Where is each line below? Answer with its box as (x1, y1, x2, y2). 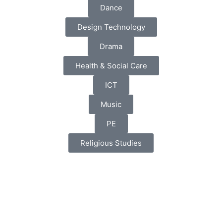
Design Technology (77, 22, 145, 32)
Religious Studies (80, 138, 142, 148)
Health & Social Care (75, 61, 147, 71)
